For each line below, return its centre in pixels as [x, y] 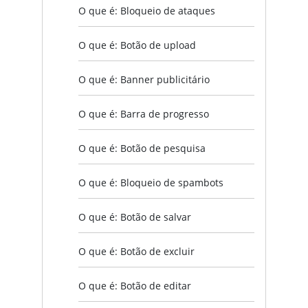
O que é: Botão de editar [135, 285]
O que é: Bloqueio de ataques [147, 10]
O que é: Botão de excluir [136, 251]
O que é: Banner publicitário [144, 79]
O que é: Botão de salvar [135, 217]
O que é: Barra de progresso [144, 113]
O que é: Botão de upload [137, 45]
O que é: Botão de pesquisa [142, 148]
